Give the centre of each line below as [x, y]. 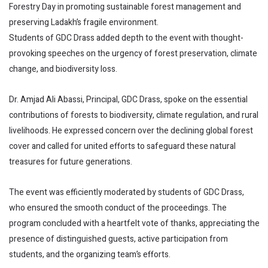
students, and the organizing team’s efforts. [90, 254]
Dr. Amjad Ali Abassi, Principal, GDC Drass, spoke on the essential [128, 99]
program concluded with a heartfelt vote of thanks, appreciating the [134, 223]
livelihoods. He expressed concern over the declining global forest [131, 130]
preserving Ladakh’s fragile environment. [84, 22]
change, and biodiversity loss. [63, 69]
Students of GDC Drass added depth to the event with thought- [126, 38]
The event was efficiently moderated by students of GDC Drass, [127, 192]
